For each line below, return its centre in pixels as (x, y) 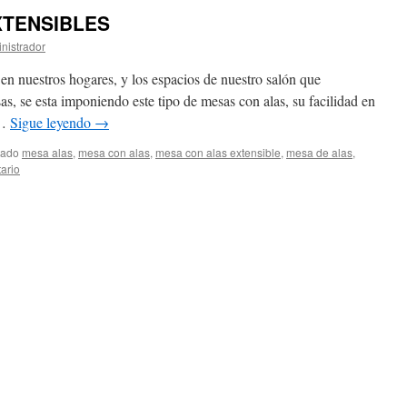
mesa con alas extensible (218, 152)
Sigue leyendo (52, 122)
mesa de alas (319, 152)
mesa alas (47, 152)
